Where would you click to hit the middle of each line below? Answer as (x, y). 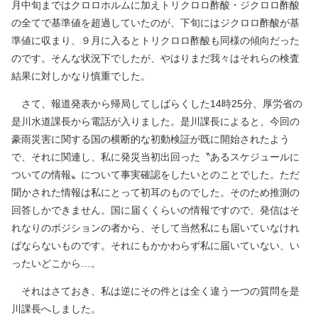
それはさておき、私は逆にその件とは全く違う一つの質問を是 (155, 291)
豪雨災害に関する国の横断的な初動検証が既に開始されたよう (150, 139)
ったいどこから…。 (56, 264)
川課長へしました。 (56, 309)
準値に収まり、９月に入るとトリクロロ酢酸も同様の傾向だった (155, 41)
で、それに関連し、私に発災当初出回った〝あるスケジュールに (155, 157)
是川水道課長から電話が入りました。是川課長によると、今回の (155, 122)
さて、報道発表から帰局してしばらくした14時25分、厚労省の (157, 104)
